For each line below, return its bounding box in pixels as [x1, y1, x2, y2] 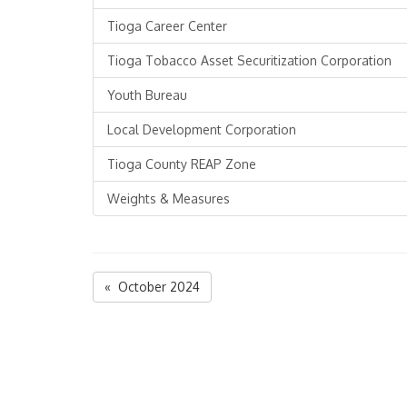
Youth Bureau [107, 87, 187, 103]
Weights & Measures [107, 191, 230, 206]
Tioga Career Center [107, 18, 227, 34]
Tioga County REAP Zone [107, 156, 256, 172]
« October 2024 [104, 279, 200, 294]
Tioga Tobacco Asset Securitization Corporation [107, 53, 392, 68]
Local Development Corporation [107, 122, 296, 137]
